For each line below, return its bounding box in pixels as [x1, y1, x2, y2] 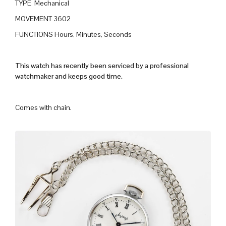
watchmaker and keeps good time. [15, 71, 123, 81]
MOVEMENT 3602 [15, 14, 71, 23]
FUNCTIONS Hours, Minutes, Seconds [15, 29, 132, 39]
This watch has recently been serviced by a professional [15, 61, 189, 70]
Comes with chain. [15, 102, 72, 112]
